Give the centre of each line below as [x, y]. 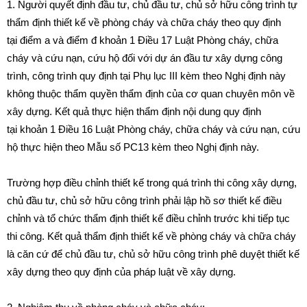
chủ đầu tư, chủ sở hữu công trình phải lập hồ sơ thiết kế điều [144, 200]
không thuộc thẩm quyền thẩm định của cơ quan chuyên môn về [151, 94]
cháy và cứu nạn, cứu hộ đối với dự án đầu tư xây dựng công [145, 58]
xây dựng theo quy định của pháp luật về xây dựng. [121, 272]
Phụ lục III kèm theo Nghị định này [209, 76]
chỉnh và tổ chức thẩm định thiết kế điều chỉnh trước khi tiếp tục [148, 218]
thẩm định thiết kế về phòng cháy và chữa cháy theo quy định [144, 22]
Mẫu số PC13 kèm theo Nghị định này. [173, 147]
